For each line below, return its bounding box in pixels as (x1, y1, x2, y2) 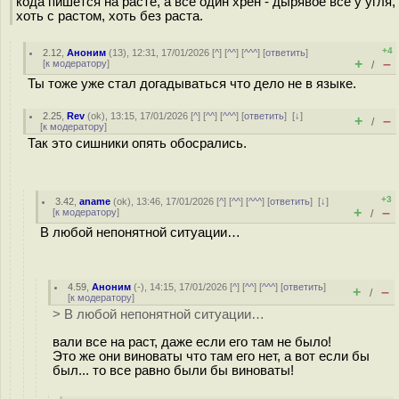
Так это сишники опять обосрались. (28, 136, 247, 151)
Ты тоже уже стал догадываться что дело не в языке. (28, 77, 356, 91)
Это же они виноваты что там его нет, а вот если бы (53, 348, 370, 363)
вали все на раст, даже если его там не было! (53, 334, 331, 349)
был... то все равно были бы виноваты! (53, 362, 294, 378)
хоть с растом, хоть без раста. (16, 9, 203, 23)
